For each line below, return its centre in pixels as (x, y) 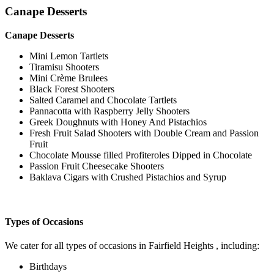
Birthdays (48, 267)
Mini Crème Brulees (68, 78)
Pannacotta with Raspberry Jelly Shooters (109, 111)
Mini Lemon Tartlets (69, 56)
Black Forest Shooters (72, 89)
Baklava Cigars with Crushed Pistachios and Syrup (128, 177)
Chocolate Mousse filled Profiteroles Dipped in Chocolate (141, 155)
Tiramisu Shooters (64, 67)
